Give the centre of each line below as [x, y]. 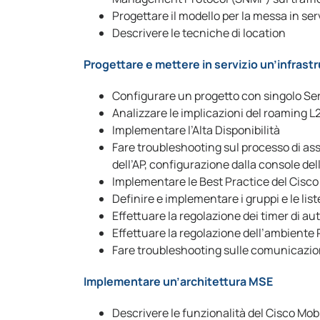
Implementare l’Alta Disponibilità [196, 130]
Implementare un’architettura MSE [178, 281]
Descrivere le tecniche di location [199, 33]
